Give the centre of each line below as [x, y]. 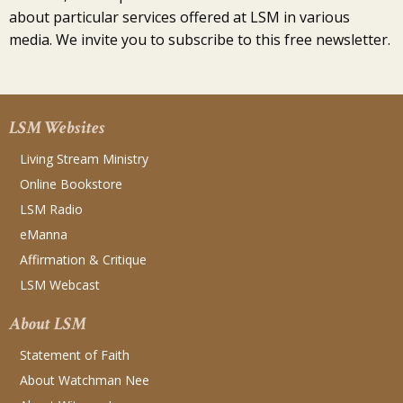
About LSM [48, 324]
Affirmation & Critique [83, 260]
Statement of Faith [75, 355]
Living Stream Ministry [84, 159]
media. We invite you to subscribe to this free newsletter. [200, 40]
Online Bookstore [71, 184]
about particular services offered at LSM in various [179, 18]
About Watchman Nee [85, 381]
